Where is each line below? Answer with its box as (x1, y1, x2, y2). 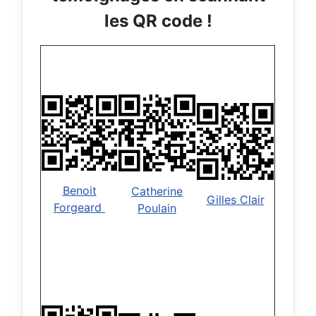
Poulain (138, 201, 176, 216)
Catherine (131, 184, 183, 199)
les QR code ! (104, 11, 212, 32)
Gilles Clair (206, 193, 265, 207)
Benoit (62, 183, 97, 198)
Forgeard (54, 200, 105, 215)
